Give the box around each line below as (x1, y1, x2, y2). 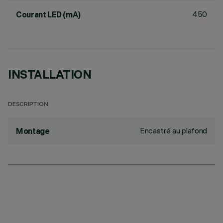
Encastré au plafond (140, 125, 207, 135)
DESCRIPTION (8, 102, 48, 108)
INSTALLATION (8, 67, 92, 82)
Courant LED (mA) (16, 9, 81, 19)
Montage (16, 126, 50, 136)
